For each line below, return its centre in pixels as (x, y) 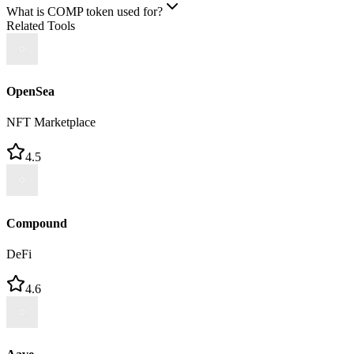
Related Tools (41, 25)
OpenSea (30, 92)
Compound (37, 223)
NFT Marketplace (51, 122)
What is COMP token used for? (85, 11)
